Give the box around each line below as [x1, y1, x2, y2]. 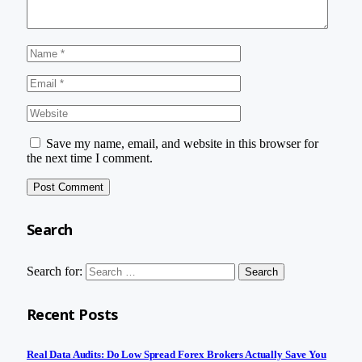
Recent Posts [27, 305, 118, 325]
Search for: [27, 264, 82, 279]
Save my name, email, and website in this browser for [46, 136, 318, 150]
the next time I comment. [27, 150, 153, 165]
